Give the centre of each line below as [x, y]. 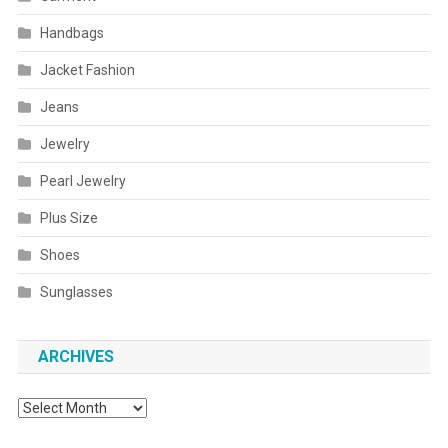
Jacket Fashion [87, 70]
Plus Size [68, 218]
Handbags [71, 33]
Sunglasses [76, 292]
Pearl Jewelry [82, 181]
